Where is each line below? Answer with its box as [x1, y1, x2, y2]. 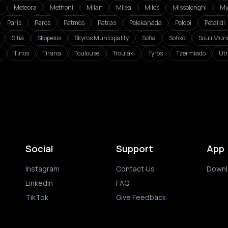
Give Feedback [116, 192, 166, 202]
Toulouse [74, 49, 99, 58]
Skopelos [37, 34, 61, 42]
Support [116, 142, 153, 155]
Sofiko [169, 34, 185, 42]
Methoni [50, 3, 73, 12]
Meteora [14, 3, 37, 12]
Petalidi [205, 18, 225, 27]
